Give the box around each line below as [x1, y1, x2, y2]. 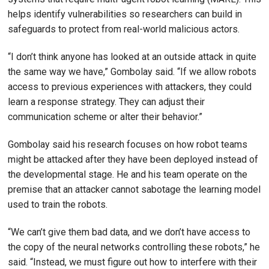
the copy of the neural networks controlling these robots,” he [8, 241, 260, 253]
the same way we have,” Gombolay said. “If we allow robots [8, 66, 256, 78]
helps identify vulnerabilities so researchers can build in [8, 8, 242, 20]
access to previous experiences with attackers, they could [8, 81, 252, 93]
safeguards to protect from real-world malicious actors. [8, 23, 240, 35]
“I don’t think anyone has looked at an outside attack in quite [8, 51, 256, 63]
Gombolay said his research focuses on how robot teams [8, 139, 247, 151]
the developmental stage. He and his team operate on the [8, 169, 247, 181]
